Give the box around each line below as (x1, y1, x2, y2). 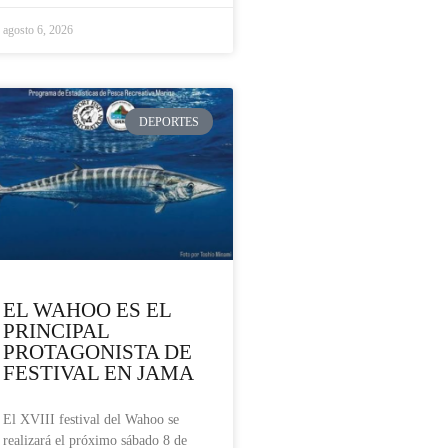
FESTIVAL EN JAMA (3, 361, 194, 386)
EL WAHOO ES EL (3, 298, 171, 323)
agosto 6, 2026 (3, 23, 73, 38)
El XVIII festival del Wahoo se (3, 412, 179, 428)
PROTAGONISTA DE (3, 340, 192, 365)
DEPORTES (139, 114, 200, 129)
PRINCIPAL (3, 319, 109, 344)
